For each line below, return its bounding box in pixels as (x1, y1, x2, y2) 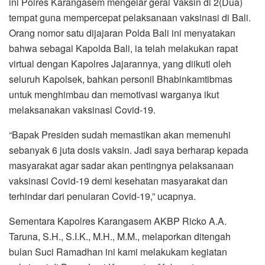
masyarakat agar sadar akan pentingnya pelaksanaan (9, 158, 234, 172)
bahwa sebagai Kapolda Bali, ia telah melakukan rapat (9, 41, 238, 55)
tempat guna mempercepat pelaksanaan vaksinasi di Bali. (9, 10, 251, 24)
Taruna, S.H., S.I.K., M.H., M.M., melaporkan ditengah (9, 229, 231, 243)
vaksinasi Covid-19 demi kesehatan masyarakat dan (9, 173, 228, 188)
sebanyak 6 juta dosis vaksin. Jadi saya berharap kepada (9, 143, 248, 157)
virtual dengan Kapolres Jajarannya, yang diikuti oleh (9, 56, 231, 70)
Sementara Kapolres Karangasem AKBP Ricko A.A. (9, 214, 227, 228)
